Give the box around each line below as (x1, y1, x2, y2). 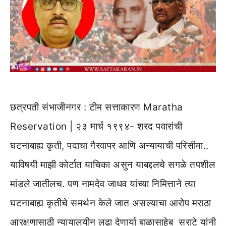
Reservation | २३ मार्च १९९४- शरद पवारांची (10, 120, 182, 132)
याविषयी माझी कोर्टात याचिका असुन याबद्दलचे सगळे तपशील (10, 158, 215, 171)
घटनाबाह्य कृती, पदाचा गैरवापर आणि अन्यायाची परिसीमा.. (10, 139, 209, 151)
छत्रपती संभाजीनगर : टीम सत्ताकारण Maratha (10, 101, 183, 113)
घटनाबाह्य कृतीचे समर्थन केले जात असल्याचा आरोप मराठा (10, 197, 211, 209)
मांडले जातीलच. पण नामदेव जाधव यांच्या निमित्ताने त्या (10, 178, 196, 190)
